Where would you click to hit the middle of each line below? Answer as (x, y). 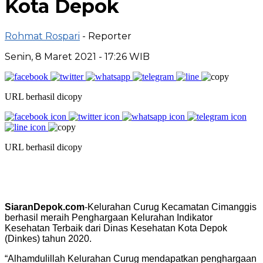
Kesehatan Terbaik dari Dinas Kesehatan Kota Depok (116, 228)
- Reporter (107, 36)
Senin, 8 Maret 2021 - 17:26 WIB (77, 56)
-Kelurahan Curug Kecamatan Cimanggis (171, 207)
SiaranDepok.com (45, 207)
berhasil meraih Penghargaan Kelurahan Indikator (109, 217)
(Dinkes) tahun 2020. (48, 238)
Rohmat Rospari (42, 36)
